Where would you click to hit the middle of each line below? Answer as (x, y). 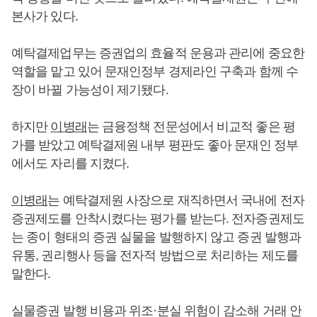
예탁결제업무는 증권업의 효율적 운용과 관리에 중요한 (158, 53)
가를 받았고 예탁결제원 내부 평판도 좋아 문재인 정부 (155, 145)
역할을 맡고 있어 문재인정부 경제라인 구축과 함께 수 (155, 71)
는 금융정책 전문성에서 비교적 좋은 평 (191, 127)
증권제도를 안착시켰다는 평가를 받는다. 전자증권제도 (158, 219)
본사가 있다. (45, 16)
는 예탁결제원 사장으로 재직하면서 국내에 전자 (176, 200)
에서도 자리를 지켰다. (70, 163)
